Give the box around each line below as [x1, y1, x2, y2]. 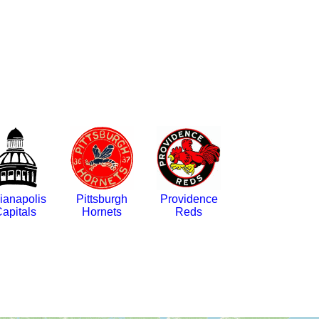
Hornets [82, 206, 122, 218]
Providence [159, 193, 218, 205]
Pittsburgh [76, 193, 127, 205]
